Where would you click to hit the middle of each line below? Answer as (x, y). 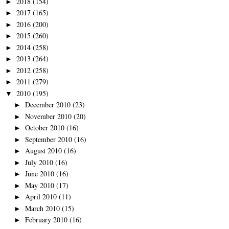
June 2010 (39, 174)
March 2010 (42, 208)
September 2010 (48, 139)
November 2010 (48, 116)
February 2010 (46, 220)
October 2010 (44, 128)
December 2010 (48, 105)
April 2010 (41, 197)
